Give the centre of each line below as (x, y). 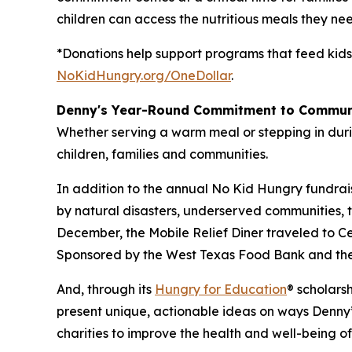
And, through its (106, 289)
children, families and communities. (165, 154)
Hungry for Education (221, 289)
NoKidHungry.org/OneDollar (144, 75)
